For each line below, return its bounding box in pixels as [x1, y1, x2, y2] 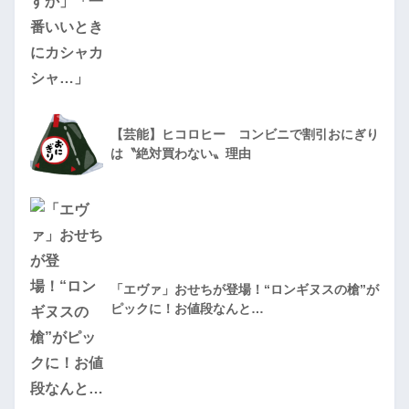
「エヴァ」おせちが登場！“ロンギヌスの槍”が [110, 282, 379, 298]
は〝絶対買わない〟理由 [110, 146, 251, 162]
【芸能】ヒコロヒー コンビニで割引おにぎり [110, 127, 379, 142]
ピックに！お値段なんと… [110, 301, 264, 317]
